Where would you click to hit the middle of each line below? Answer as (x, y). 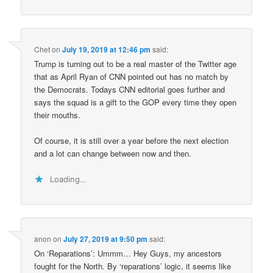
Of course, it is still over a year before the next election (132, 140)
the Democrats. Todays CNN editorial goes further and (130, 89)
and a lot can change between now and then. (113, 153)
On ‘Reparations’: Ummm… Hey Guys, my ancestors (128, 253)
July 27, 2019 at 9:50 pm (106, 239)
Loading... (68, 179)
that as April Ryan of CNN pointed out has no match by (132, 76)
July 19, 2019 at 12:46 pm (107, 49)
